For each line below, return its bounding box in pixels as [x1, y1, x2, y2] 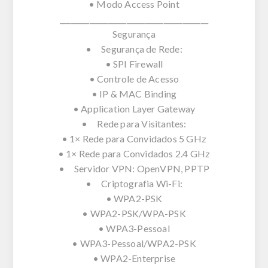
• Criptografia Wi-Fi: [86, 177, 182, 189]
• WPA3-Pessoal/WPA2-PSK [72, 237, 196, 249]
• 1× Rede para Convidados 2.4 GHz [57, 147, 211, 159]
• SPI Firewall [105, 57, 163, 69]
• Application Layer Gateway [72, 102, 196, 114]
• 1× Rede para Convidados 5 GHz [61, 132, 207, 144]
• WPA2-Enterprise [92, 252, 176, 264]
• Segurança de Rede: [86, 42, 182, 54]
